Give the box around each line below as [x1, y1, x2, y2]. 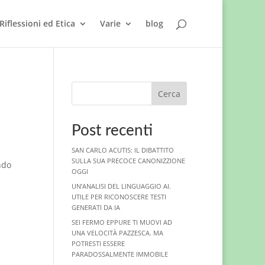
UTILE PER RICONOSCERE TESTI [71, 192, 166, 201]
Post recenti [71, 123, 153, 138]
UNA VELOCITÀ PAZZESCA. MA [71, 228, 163, 237]
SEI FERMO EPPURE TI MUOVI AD [71, 218, 172, 227]
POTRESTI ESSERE [71, 239, 125, 248]
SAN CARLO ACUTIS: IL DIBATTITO [71, 146, 174, 154]
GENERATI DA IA [71, 203, 120, 212]
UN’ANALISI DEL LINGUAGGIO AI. [71, 182, 171, 190]
